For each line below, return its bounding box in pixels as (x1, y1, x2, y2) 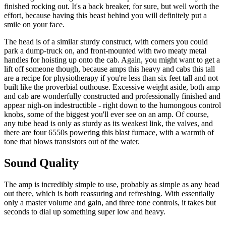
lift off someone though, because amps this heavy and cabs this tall (4, 65, 215, 74)
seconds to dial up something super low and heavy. (4, 207, 165, 216)
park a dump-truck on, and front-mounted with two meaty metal (4, 46, 206, 55)
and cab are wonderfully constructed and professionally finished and (4, 92, 220, 101)
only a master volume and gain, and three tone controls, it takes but (4, 198, 216, 207)
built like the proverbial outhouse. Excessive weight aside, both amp (4, 83, 220, 92)
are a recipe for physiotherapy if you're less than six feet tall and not (4, 74, 218, 83)
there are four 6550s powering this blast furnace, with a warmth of (4, 128, 214, 137)
